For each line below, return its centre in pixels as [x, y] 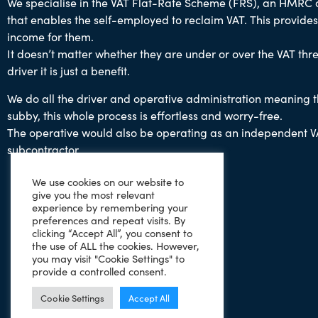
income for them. [50, 37]
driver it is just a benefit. [68, 71]
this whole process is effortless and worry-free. [163, 115]
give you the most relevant [93, 194]
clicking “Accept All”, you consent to [112, 232]
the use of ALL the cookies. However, [116, 245]
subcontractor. [44, 149]
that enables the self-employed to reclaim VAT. [128, 20]
